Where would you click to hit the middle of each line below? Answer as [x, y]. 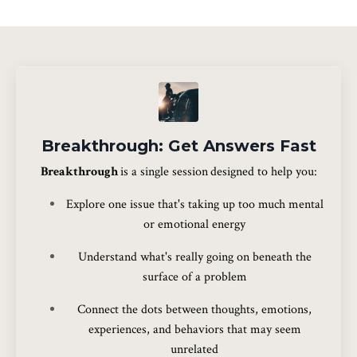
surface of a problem [194, 277]
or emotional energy [194, 225]
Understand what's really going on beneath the [194, 257]
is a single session [164, 172]
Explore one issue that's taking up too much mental [194, 205]
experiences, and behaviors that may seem [194, 330]
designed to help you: [263, 172]
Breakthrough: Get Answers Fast [178, 146]
